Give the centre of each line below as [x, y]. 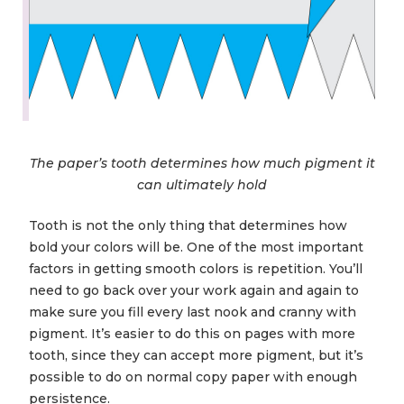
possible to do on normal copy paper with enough [193, 377]
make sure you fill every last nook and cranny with [193, 312]
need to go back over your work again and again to [194, 291]
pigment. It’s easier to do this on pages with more [192, 334]
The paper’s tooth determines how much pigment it [202, 164]
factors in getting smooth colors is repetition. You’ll [196, 269]
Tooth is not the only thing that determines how [188, 226]
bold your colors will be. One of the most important [196, 248]
